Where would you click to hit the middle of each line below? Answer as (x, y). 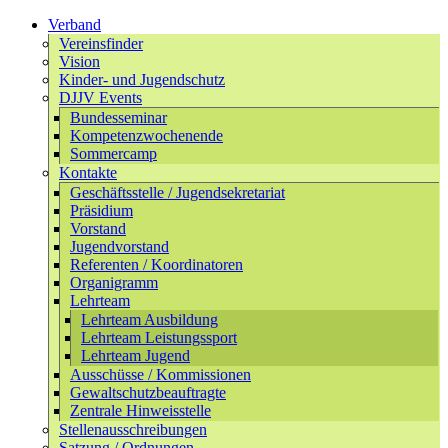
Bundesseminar (118, 117)
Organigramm (114, 282)
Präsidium (101, 210)
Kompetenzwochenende (146, 135)
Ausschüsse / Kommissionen (160, 374)
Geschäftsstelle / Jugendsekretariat (177, 192)
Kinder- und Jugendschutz (142, 79)
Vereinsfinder (101, 43)
